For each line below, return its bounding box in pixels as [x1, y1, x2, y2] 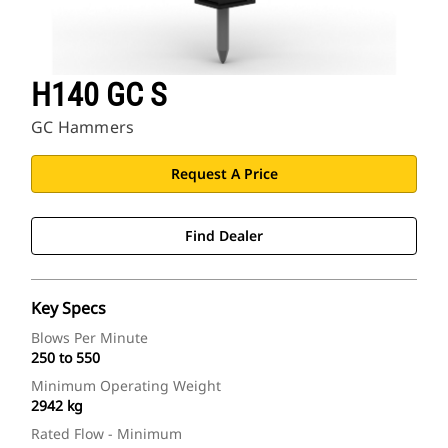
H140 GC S [31, 76, 167, 115]
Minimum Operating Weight [31, 376, 221, 396]
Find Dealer [185, 226, 263, 246]
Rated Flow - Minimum [31, 424, 182, 444]
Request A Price [170, 164, 278, 184]
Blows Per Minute [31, 328, 148, 348]
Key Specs [31, 297, 106, 320]
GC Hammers [31, 116, 135, 139]
